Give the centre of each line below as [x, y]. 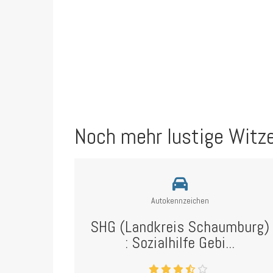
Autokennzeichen [180, 200]
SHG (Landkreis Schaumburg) [180, 227]
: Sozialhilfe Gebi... [180, 243]
